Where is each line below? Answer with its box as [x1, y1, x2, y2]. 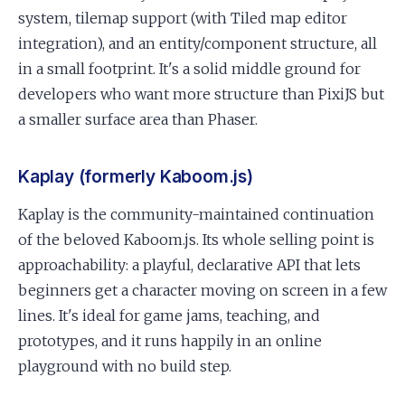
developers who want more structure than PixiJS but [18, 85, 384, 103]
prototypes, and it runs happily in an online [18, 332, 322, 350]
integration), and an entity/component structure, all [18, 34, 377, 52]
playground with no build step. [18, 357, 231, 375]
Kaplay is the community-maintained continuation [18, 205, 374, 223]
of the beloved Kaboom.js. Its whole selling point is [18, 231, 374, 249]
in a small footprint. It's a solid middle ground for [18, 60, 361, 78]
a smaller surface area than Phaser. [18, 110, 258, 128]
